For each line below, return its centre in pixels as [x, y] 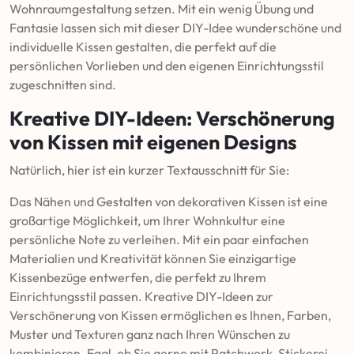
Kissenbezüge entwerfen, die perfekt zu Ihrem [138, 277]
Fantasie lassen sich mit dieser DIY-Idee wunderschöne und [175, 28]
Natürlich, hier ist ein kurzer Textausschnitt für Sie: [149, 170]
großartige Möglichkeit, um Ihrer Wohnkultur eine [147, 220]
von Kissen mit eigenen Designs [153, 142]
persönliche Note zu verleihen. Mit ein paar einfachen [159, 239]
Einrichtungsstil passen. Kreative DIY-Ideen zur [141, 296]
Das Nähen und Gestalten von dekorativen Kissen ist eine [169, 201]
